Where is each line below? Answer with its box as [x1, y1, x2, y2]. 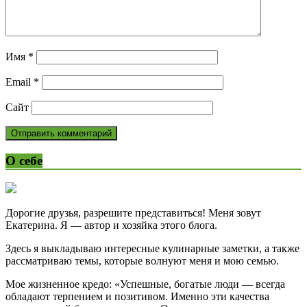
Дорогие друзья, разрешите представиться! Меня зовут [5, 207, 261, 219]
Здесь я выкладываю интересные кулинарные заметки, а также [5, 243, 299, 255]
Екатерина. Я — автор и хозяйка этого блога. [5, 219, 217, 232]
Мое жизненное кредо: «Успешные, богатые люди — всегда [5, 278, 285, 291]
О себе [5, 153, 42, 168]
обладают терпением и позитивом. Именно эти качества [5, 291, 269, 303]
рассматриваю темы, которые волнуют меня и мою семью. [5, 255, 279, 267]
